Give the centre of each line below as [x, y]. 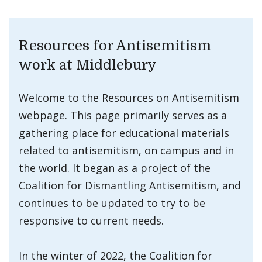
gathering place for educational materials [124, 133]
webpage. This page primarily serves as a [123, 115]
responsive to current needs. [91, 220]
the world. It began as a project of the [115, 168]
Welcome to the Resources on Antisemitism [129, 98]
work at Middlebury [88, 65]
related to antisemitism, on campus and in [126, 150]
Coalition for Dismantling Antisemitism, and [130, 185]
